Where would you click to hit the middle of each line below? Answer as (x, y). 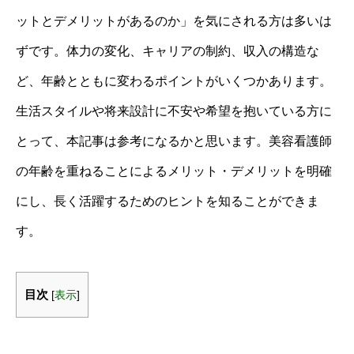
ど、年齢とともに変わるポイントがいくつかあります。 (174, 81)
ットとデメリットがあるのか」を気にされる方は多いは (174, 21)
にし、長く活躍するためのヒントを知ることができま (168, 201)
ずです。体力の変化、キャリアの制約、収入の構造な (168, 51)
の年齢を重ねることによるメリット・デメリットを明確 (174, 171)
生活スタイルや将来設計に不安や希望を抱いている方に (174, 111)
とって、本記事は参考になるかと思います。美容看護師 (174, 141)
